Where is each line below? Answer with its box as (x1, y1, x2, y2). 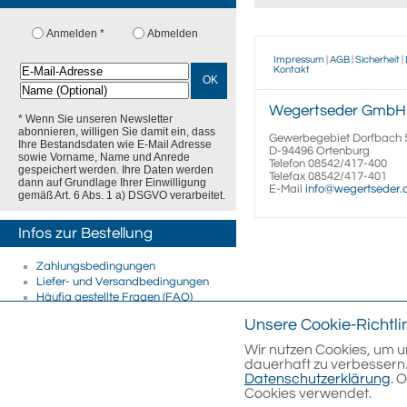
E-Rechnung (36, 322, 102, 334)
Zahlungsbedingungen (36, 260, 155, 273)
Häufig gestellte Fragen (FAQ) (36, 291, 193, 303)
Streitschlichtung (36, 337, 124, 350)
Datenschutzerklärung (243, 372, 391, 386)
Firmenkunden (36, 306, 112, 319)
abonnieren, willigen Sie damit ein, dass (18, 125, 215, 138)
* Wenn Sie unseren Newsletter (18, 113, 173, 125)
